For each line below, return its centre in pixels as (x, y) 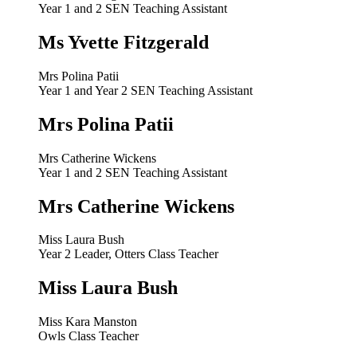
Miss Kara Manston (88, 322)
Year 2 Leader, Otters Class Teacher (128, 254)
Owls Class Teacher (88, 336)
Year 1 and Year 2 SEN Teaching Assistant (145, 90)
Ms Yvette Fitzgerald (124, 42)
